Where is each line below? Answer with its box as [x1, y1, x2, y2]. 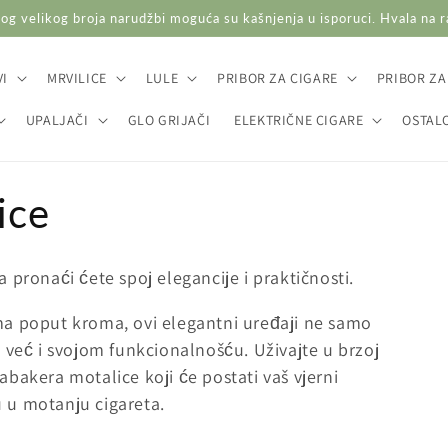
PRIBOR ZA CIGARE [217, 69, 338, 87]
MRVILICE [46, 69, 107, 87]
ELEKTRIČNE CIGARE [234, 111, 364, 129]
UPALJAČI [25, 111, 89, 129]
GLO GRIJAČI [127, 111, 211, 129]
